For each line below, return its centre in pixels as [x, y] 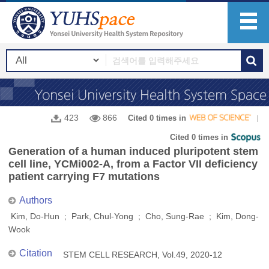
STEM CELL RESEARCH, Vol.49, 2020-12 [143, 255]
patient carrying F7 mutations [84, 177]
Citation [36, 253]
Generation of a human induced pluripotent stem [133, 151]
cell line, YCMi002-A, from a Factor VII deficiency [133, 164]
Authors [36, 200]
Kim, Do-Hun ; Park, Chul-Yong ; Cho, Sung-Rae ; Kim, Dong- [134, 216]
